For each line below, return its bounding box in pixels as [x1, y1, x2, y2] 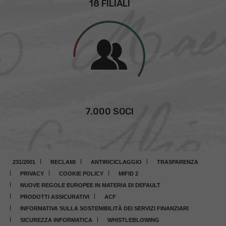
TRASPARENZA [157, 158, 198, 165]
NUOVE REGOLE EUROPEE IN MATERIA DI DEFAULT [20, 182, 160, 188]
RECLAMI [50, 158, 76, 165]
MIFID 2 [119, 170, 138, 177]
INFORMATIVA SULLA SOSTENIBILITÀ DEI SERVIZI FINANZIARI [20, 205, 189, 211]
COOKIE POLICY [59, 170, 103, 177]
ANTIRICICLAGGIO [91, 158, 142, 165]
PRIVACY [20, 170, 44, 177]
